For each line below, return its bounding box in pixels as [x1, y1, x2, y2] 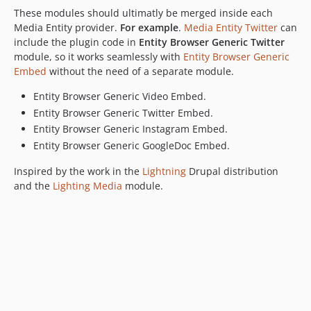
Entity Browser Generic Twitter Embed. [33, 106, 213, 119]
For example [120, 21, 178, 34]
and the [14, 178, 53, 192]
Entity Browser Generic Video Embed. [33, 90, 206, 103]
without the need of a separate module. [47, 65, 234, 78]
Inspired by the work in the [14, 164, 142, 178]
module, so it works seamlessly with [14, 50, 183, 63]
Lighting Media [53, 178, 122, 192]
